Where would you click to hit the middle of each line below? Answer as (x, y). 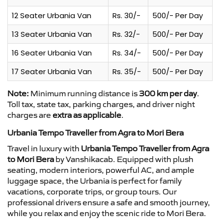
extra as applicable (87, 115)
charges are (30, 115)
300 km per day (168, 93)
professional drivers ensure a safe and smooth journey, (109, 202)
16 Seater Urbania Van (52, 53)
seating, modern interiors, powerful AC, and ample (101, 170)
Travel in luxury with (44, 148)
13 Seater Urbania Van (52, 34)
